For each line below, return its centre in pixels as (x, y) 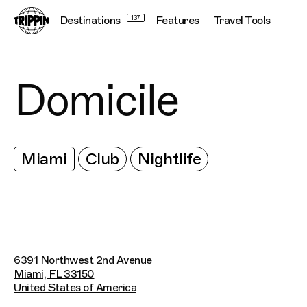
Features (177, 21)
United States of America (75, 288)
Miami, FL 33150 (54, 274)
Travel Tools (242, 21)
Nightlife (169, 159)
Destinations (90, 21)
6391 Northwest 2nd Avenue (83, 260)
